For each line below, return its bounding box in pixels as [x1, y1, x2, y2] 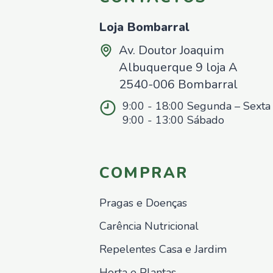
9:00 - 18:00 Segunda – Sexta [122, 99, 271, 114]
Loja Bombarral [99, 19, 190, 36]
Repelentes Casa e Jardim [99, 242, 227, 257]
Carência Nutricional [99, 219, 199, 234]
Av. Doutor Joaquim [119, 42, 225, 59]
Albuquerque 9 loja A [119, 59, 238, 76]
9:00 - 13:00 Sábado [122, 113, 224, 128]
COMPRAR [99, 163, 188, 184]
